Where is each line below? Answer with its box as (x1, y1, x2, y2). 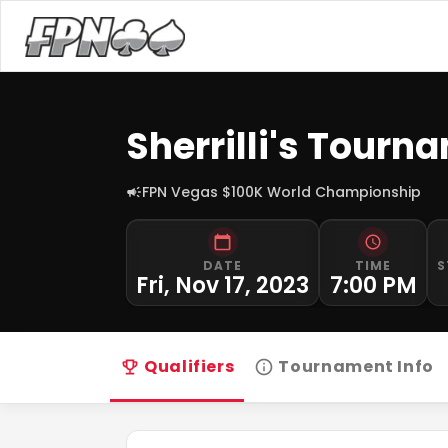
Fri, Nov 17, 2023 (136, 270, 309, 301)
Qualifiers (144, 355, 235, 378)
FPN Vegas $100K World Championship (142, 182, 421, 202)
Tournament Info (278, 355, 434, 378)
